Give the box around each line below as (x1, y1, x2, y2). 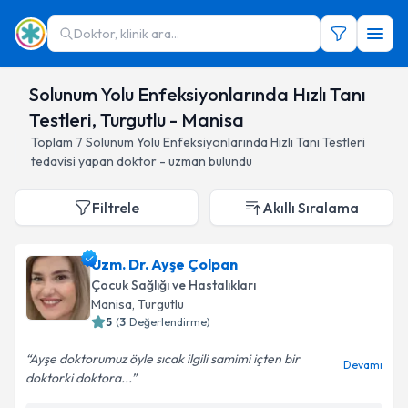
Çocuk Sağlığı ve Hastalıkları (91, 277, 256, 293)
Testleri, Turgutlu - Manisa (28, 108, 244, 131)
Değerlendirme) (129, 315, 210, 329)
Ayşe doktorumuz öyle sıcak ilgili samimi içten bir (29, 351, 300, 367)
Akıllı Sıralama (262, 199, 359, 217)
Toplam (31, 134, 76, 150)
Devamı (343, 358, 382, 372)
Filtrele (92, 199, 139, 217)
